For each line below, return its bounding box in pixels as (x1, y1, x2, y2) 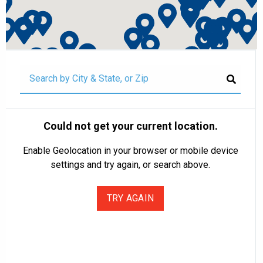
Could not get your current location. (43, 120, 218, 132)
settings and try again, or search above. (50, 159, 210, 170)
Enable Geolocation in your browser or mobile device (22, 145, 238, 156)
